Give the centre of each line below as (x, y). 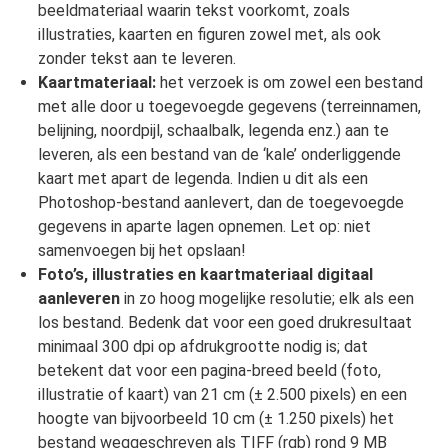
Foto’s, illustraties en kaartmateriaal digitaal (205, 275)
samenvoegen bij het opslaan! (141, 251)
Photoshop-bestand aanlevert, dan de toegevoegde (220, 203)
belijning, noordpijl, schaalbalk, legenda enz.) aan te (213, 131)
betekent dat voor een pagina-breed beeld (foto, (209, 371)
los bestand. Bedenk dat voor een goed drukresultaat (224, 323)
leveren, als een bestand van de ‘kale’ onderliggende (219, 155)
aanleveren (78, 299)
